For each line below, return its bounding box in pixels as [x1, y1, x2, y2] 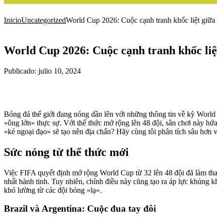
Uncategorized [21, 16, 66, 24]
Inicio [4, 16, 21, 24]
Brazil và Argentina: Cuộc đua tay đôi [4, 203, 156, 214]
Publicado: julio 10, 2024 [4, 66, 81, 75]
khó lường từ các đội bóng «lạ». [4, 186, 102, 194]
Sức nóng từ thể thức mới [4, 145, 129, 158]
